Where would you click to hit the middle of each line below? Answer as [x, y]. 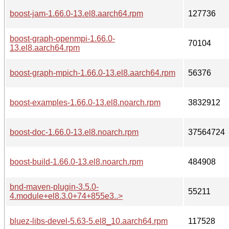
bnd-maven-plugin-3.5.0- [54, 187]
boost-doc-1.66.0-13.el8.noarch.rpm [74, 132]
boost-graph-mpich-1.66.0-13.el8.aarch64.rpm [93, 73]
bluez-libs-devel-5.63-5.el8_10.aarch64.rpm [89, 221]
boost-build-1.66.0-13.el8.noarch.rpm [76, 162]
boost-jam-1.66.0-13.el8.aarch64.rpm [76, 13]
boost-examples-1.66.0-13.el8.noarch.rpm [85, 102]
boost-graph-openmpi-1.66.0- [62, 38]
